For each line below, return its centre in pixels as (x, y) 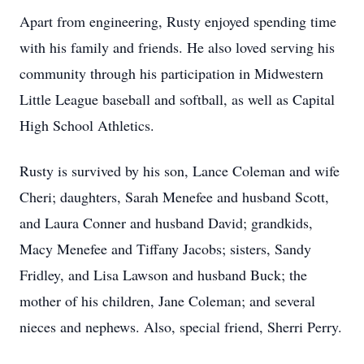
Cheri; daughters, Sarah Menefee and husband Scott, (174, 197)
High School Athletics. (87, 125)
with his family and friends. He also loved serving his (177, 47)
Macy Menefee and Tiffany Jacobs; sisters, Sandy (165, 249)
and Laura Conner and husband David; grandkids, (166, 223)
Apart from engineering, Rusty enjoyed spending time (178, 21)
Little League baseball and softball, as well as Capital (177, 99)
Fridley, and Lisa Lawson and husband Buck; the (163, 275)
